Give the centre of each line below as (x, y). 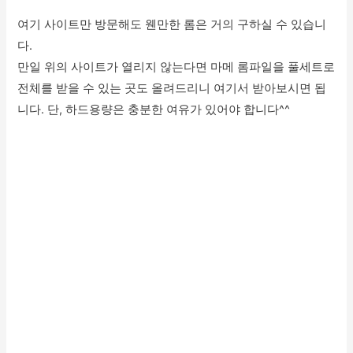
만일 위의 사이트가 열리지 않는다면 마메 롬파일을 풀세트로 (176, 67)
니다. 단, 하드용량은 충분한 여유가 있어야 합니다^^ (154, 110)
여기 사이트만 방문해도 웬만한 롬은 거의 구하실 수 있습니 (172, 25)
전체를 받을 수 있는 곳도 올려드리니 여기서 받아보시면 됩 (172, 89)
